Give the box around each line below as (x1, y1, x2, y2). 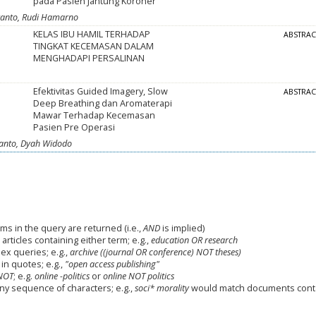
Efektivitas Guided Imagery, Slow (33, 85, 169, 98)
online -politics (34, 270, 90, 282)
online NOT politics (102, 270, 174, 282)
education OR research (150, 234, 238, 246)
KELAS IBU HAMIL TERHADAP (33, 28, 151, 41)
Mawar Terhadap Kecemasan (33, 109, 156, 122)
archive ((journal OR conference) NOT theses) (69, 246, 241, 258)
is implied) (159, 222, 205, 234)
